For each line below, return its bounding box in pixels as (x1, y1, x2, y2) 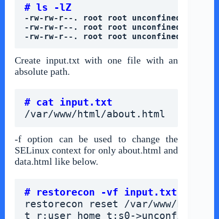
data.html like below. (15, 156, 98, 167)
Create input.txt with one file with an (15, 55, 178, 66)
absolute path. (15, 66, 70, 77)
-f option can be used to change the (15, 133, 178, 145)
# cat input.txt (24, 96, 112, 109)
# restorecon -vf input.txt (24, 186, 177, 198)
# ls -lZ (24, 1, 71, 14)
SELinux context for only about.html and (15, 145, 178, 156)
